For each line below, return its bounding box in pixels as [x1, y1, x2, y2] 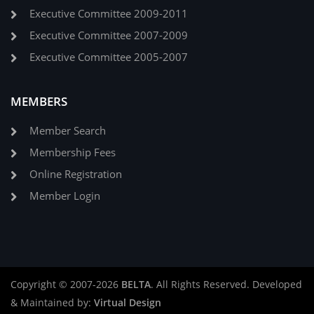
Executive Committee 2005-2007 [29, 50, 188, 64]
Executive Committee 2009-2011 [29, 7, 188, 21]
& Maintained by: [11, 296, 94, 310]
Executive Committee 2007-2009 [29, 29, 188, 43]
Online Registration [29, 168, 122, 182]
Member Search [29, 124, 106, 138]
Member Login [29, 189, 100, 203]
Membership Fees [29, 146, 116, 160]
